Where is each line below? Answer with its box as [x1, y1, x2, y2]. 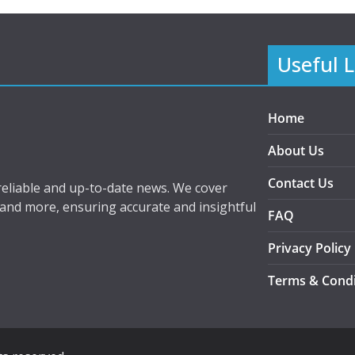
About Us [268, 142, 324, 159]
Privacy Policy [268, 239, 351, 257]
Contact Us [268, 174, 334, 192]
